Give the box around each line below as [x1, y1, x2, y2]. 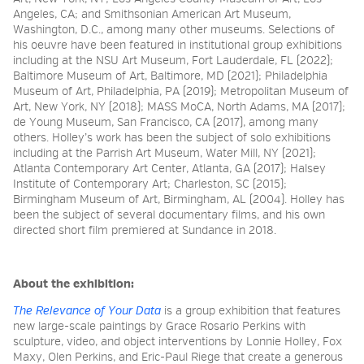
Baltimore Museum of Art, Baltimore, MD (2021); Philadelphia [13, 71, 327, 82]
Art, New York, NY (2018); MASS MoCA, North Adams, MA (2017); [13, 102, 345, 113]
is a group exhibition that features [161, 305, 340, 317]
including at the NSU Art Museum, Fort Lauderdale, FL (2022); [13, 55, 333, 67]
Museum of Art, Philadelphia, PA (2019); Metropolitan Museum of [13, 86, 349, 97]
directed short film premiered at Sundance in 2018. [13, 225, 276, 236]
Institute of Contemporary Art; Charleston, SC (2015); [13, 179, 287, 190]
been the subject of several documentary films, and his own [13, 210, 325, 221]
